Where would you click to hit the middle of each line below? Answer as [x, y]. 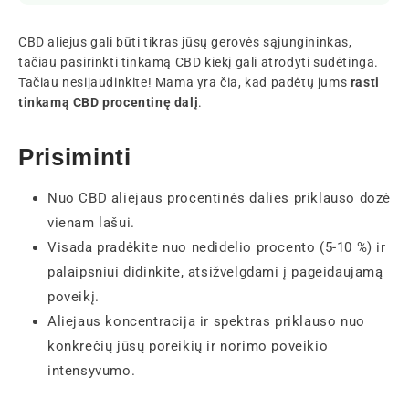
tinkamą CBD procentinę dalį [109, 102]
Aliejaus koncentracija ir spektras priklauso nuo [206, 321]
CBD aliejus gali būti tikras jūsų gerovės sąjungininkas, [185, 42]
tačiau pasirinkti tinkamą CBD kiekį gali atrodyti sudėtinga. [199, 62]
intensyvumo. [92, 370]
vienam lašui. [91, 222]
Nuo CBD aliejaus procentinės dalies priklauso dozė [220, 198]
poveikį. [73, 296]
